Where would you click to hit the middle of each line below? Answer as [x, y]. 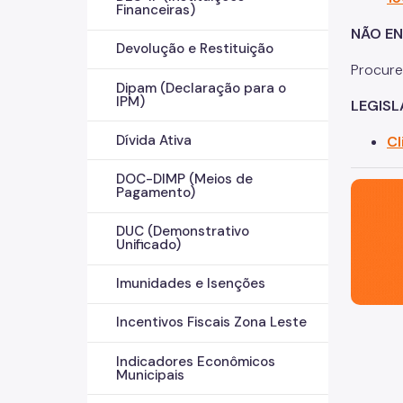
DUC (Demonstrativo [183, 232]
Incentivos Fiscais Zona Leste [211, 322]
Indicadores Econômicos [196, 361]
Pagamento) [156, 192]
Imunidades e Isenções [191, 284]
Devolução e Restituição [195, 49]
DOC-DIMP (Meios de [184, 179]
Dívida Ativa [154, 140]
